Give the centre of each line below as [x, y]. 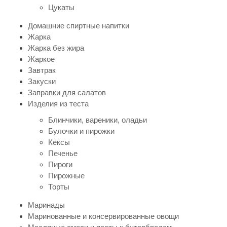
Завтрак [42, 70]
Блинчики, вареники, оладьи [98, 120]
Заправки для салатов [67, 92]
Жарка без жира [56, 48]
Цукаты [61, 7]
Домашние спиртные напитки [79, 25]
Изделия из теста [58, 103]
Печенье [63, 153]
